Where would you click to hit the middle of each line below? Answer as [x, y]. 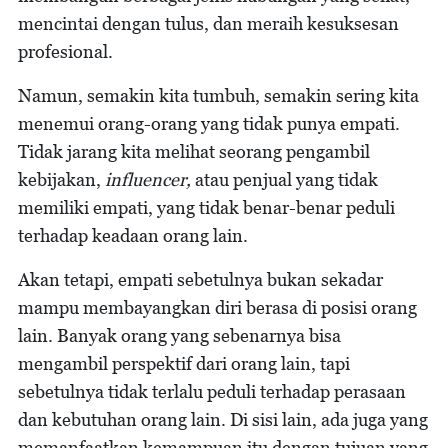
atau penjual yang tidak [284, 179]
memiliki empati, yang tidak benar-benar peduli [206, 207]
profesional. [67, 51]
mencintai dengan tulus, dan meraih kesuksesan [208, 23]
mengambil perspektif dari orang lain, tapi [184, 363]
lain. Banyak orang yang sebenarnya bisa [179, 335]
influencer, [148, 179]
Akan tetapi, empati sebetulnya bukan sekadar [200, 279]
